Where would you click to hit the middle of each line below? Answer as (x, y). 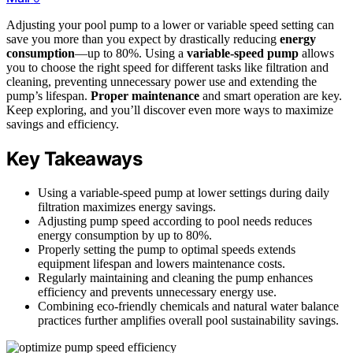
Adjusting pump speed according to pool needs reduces (175, 221)
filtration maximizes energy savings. (127, 206)
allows (316, 53)
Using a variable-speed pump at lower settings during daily (184, 192)
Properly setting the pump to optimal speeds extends (167, 249)
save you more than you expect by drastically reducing (143, 39)
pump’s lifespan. (48, 95)
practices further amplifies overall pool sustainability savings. (188, 320)
